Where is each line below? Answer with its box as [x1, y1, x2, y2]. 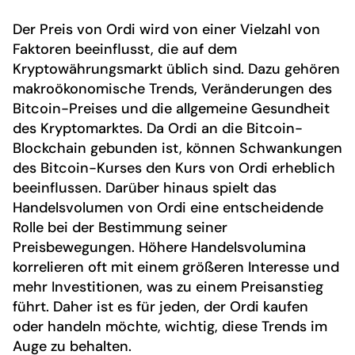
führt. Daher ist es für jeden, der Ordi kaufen [13, 297, 308, 317]
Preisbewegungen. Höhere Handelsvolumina [13, 238, 306, 258]
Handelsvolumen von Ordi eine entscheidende [13, 198, 323, 218]
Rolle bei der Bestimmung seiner [13, 218, 227, 238]
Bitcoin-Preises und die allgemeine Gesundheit [13, 99, 330, 119]
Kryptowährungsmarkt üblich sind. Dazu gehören [13, 59, 340, 79]
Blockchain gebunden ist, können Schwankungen [13, 139, 342, 158]
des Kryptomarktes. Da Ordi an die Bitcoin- [13, 119, 303, 139]
